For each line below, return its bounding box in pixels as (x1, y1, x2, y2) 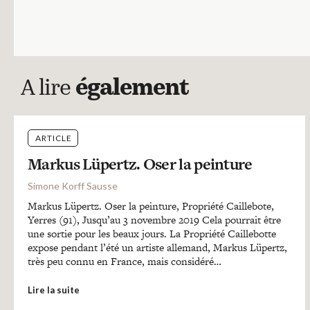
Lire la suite (28, 284, 80, 295)
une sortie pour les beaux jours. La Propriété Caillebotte (28, 226, 276, 241)
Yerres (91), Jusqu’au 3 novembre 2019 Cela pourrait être (28, 212, 281, 227)
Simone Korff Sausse (28, 180, 118, 192)
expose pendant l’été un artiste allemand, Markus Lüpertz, (28, 240, 287, 255)
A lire (21, 78, 75, 100)
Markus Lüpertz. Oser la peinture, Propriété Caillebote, (28, 199, 274, 213)
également (75, 78, 189, 100)
